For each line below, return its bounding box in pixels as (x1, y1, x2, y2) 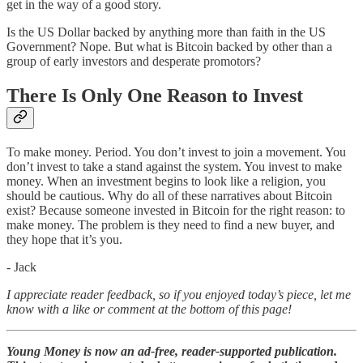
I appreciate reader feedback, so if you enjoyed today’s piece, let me (6, 288, 351, 302)
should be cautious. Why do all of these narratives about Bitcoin (6, 189, 332, 203)
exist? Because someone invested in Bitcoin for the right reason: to (6, 203, 345, 218)
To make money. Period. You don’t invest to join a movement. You (6, 145, 346, 160)
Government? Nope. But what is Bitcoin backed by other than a (6, 40, 332, 54)
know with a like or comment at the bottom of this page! (6, 302, 292, 317)
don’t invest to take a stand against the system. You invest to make (6, 160, 342, 174)
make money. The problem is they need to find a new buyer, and (6, 218, 335, 233)
